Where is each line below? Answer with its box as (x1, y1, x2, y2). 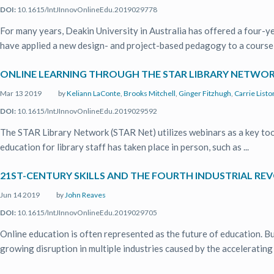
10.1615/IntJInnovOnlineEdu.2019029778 (16, 5, 157, 14)
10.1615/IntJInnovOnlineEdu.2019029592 (16, 106, 157, 116)
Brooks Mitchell (124, 89, 176, 98)
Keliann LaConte (67, 89, 120, 98)
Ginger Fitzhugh (179, 89, 231, 98)
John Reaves (65, 190, 106, 199)
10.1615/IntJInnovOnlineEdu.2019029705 (16, 208, 157, 217)
